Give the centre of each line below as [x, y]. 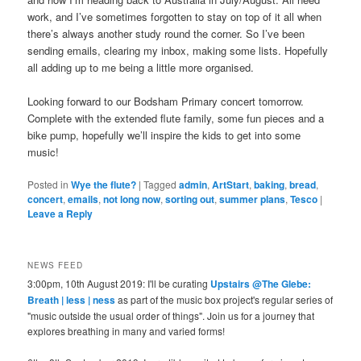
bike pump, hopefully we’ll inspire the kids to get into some [164, 135]
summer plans [253, 199]
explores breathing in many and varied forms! [127, 331]
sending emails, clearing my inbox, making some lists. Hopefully [178, 50]
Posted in [48, 185]
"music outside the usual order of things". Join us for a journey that [171, 316]
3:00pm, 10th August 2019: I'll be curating [119, 284]
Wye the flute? [104, 185]
